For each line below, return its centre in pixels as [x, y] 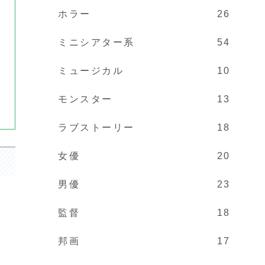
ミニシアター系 [96, 42]
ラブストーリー [96, 127]
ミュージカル [91, 70]
